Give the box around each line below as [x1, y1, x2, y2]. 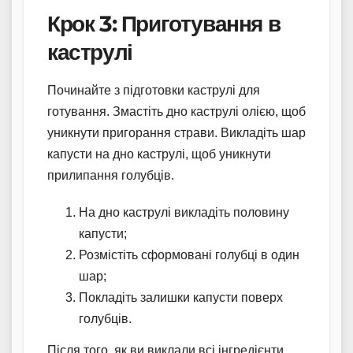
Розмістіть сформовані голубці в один [79, 248, 299, 262]
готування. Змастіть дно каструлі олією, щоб [47, 105, 306, 119]
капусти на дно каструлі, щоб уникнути [47, 147, 271, 162]
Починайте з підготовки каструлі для [47, 84, 260, 98]
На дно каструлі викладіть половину [79, 206, 289, 220]
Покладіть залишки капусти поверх [79, 291, 283, 305]
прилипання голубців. [47, 169, 174, 183]
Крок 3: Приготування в [47, 9, 281, 37]
